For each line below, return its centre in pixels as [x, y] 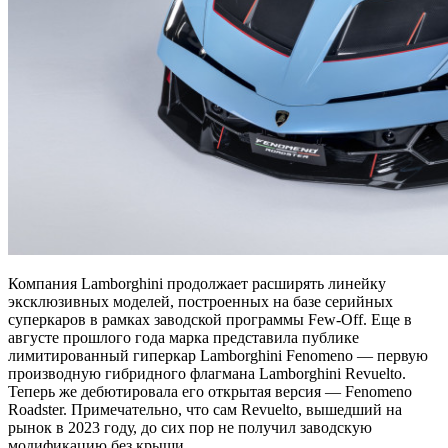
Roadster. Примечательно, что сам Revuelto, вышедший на [205, 410]
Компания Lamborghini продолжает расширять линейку [197, 284]
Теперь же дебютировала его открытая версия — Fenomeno [210, 392]
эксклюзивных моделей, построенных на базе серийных [200, 302]
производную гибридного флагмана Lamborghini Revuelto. [207, 374]
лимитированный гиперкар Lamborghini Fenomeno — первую [218, 356]
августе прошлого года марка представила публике [183, 338]
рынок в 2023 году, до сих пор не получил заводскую [190, 428]
